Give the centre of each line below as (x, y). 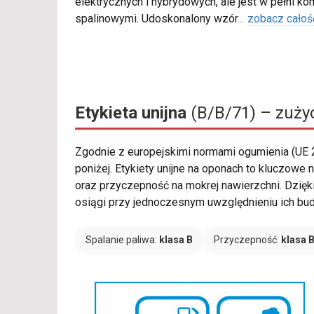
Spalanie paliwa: (122, 240)
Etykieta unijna (131, 113)
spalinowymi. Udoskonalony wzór (156, 19)
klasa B (176, 240)
